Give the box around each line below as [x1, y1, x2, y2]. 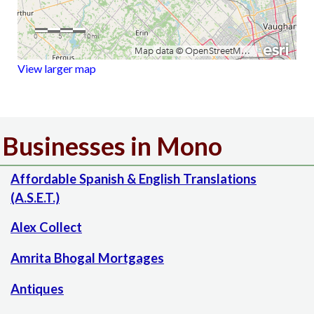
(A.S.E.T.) [11, 190, 60, 206]
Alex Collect [11, 219, 82, 235]
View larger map [18, 62, 96, 76]
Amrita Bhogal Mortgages [11, 250, 164, 266]
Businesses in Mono [2, 131, 222, 162]
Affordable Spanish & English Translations [11, 171, 257, 187]
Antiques [11, 281, 64, 297]
